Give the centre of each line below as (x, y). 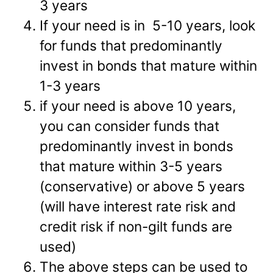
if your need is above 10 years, (138, 105)
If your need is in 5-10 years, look (148, 25)
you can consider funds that (130, 126)
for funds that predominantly (131, 45)
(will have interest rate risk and (138, 206)
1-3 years (70, 85)
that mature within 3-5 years (131, 166)
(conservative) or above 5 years (143, 186)
